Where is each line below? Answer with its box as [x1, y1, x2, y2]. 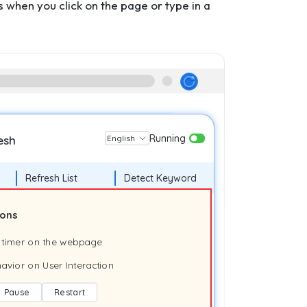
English [106, 133, 137, 144]
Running [149, 132, 188, 145]
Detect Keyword [123, 171, 197, 184]
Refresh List [25, 171, 78, 184]
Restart [54, 286, 86, 298]
